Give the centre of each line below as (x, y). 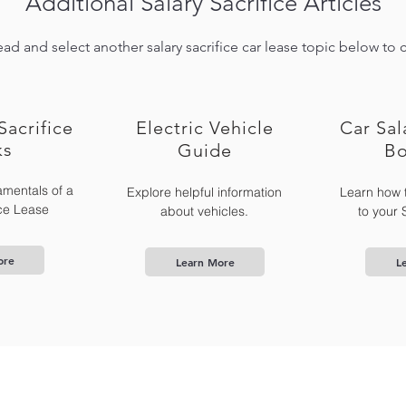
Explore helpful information (204, 192)
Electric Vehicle (204, 128)
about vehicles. (204, 211)
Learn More (205, 262)
